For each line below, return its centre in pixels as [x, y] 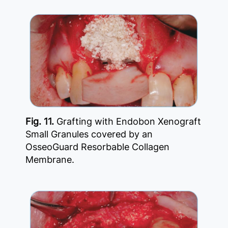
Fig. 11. [41, 121]
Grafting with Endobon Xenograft [129, 121]
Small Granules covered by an [89, 134]
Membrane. [50, 159]
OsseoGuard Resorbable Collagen [97, 147]
